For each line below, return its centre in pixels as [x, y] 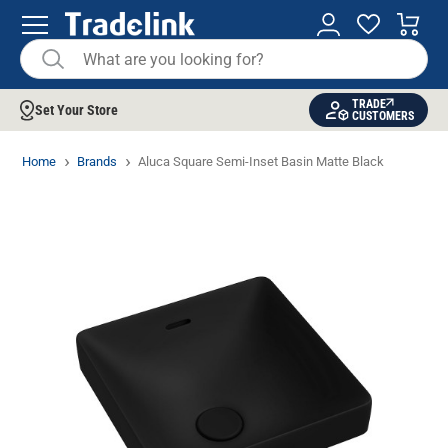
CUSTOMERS [382, 116]
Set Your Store [76, 110]
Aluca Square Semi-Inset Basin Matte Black [261, 161]
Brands [97, 161]
